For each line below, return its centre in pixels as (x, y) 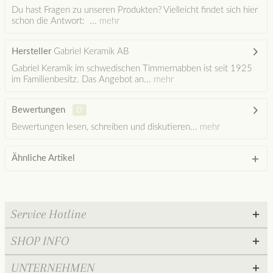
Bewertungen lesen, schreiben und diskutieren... (104, 127)
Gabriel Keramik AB (90, 51)
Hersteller (31, 51)
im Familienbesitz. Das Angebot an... (81, 80)
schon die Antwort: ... (54, 21)
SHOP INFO (40, 241)
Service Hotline (48, 214)
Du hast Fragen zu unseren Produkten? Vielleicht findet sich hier (134, 10)
